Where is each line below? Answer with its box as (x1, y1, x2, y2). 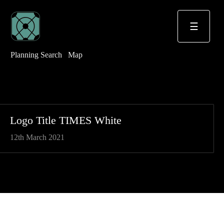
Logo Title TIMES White (10, 114, 121, 126)
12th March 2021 (10, 133, 64, 142)
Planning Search (10, 50, 62, 59)
